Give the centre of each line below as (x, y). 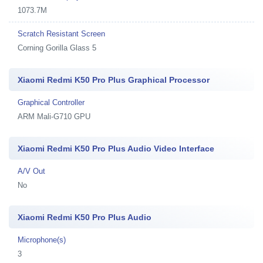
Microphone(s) (42, 240)
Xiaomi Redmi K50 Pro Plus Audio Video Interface (116, 148)
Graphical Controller (51, 102)
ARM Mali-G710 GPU (54, 116)
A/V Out (31, 171)
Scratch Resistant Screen (61, 33)
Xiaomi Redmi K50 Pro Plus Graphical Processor (114, 80)
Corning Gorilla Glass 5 (57, 48)
